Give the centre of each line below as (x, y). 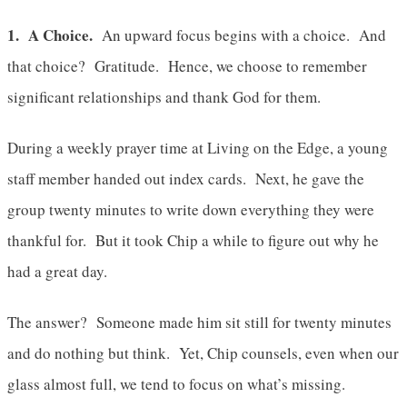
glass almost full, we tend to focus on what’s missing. (179, 383)
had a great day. (57, 271)
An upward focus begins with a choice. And (239, 35)
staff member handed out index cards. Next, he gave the (186, 178)
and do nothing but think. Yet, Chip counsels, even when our (203, 352)
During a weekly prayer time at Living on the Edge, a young (198, 147)
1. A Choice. (50, 35)
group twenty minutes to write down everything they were (191, 209)
